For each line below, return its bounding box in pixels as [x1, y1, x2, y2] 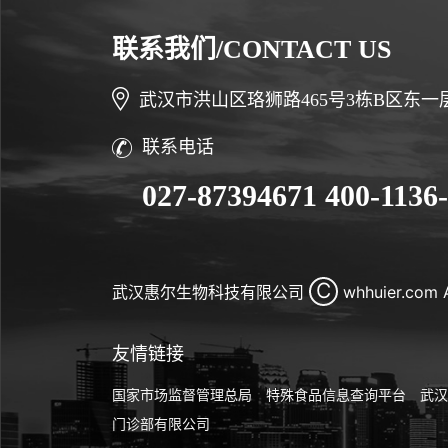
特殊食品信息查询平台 [266, 385, 406, 403]
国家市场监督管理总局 [112, 385, 252, 403]
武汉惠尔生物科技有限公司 [112, 281, 304, 302]
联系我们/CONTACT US [112, 35, 391, 65]
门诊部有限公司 [112, 414, 210, 432]
